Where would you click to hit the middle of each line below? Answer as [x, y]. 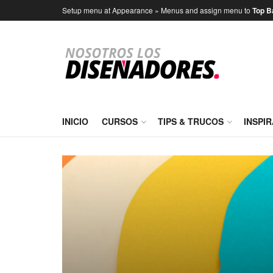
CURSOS [120, 121]
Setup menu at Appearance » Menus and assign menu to [157, 10]
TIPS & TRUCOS [191, 121]
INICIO [75, 121]
